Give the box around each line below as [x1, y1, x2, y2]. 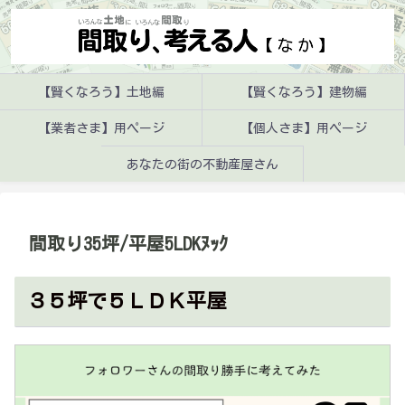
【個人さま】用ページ [240, 121, 367, 135]
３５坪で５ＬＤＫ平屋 [26, 290, 226, 311]
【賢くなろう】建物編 [240, 85, 367, 99]
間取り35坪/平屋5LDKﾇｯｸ [29, 234, 228, 253]
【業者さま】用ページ [37, 121, 165, 135]
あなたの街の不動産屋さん [126, 157, 278, 171]
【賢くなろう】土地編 [37, 85, 165, 99]
